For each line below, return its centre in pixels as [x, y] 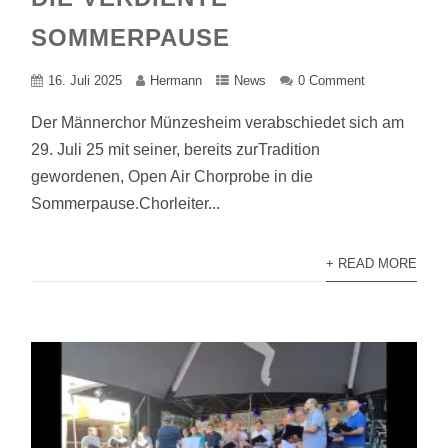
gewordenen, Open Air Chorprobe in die [172, 176]
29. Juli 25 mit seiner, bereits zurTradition [176, 149]
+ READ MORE [371, 263]
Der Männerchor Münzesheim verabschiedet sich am [218, 122]
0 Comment [332, 80]
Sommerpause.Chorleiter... [126, 203]
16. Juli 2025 [85, 80]
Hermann [176, 80]
